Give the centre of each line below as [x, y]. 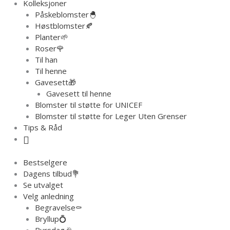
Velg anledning [49, 196]
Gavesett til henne [79, 93]
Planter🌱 [51, 37]
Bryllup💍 [51, 219]
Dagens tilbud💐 [51, 174]
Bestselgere [45, 162]
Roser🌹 [49, 48]
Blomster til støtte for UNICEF [88, 104]
